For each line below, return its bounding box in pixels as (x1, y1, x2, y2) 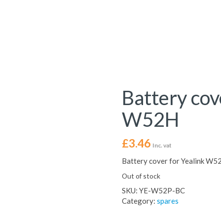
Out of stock (121, 172, 160, 180)
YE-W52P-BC (139, 186, 185, 195)
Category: (121, 196, 157, 205)
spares (156, 196, 179, 205)
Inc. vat (152, 142, 172, 149)
